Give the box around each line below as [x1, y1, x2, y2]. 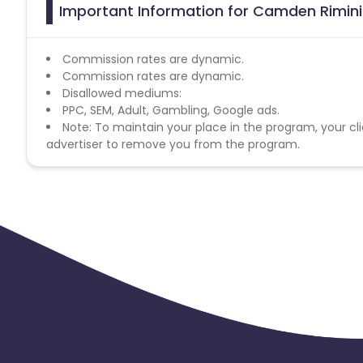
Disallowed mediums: [62, 84, 181, 101]
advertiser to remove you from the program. [46, 135, 300, 152]
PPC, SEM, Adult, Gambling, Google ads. [62, 101, 280, 118]
